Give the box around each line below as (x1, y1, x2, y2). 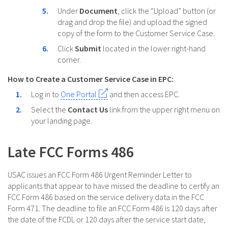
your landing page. (31, 116, 92, 126)
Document (79, 6, 118, 16)
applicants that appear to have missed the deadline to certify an (8, 181, 219, 191)
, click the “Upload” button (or (118, 6, 216, 16)
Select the (31, 104, 68, 115)
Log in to (31, 89, 61, 100)
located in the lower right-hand (103, 43, 206, 54)
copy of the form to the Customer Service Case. (58, 28, 215, 39)
